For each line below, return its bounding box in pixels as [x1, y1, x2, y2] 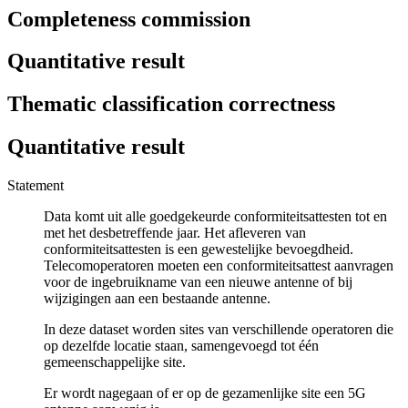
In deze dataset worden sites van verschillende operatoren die [44, 321, 393, 338]
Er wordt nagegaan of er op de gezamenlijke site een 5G [44, 385, 366, 402]
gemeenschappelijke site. [44, 354, 186, 371]
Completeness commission [7, 6, 250, 31]
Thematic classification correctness [7, 92, 335, 117]
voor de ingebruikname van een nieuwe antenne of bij [44, 274, 352, 291]
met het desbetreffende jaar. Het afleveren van [44, 225, 306, 241]
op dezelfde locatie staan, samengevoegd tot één [44, 338, 319, 354]
